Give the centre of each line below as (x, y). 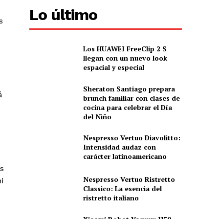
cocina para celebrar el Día (127, 107)
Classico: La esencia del (122, 189)
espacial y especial (113, 67)
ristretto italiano (111, 198)
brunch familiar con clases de (131, 98)
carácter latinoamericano (125, 156)
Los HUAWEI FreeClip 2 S (125, 49)
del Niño (97, 116)
